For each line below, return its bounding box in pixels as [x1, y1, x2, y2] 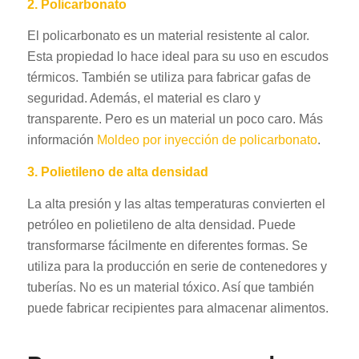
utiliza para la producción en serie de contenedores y [26, 259, 327, 273]
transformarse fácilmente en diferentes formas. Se [26, 238, 308, 252]
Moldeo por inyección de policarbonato [96, 133, 317, 147]
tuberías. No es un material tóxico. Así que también [26, 280, 314, 294]
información [26, 133, 97, 147]
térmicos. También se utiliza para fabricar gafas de [26, 71, 311, 85]
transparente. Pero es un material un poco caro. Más [26, 112, 323, 127]
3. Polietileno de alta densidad [26, 165, 208, 179]
